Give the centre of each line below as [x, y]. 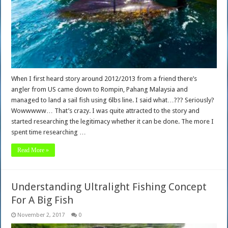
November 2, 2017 [41, 215]
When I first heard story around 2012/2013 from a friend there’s [104, 78]
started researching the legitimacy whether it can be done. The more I [113, 121]
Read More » [33, 150]
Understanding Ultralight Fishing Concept [109, 187]
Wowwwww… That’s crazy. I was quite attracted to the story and [106, 110]
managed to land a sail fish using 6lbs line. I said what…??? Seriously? [113, 100]
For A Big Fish [42, 200]
